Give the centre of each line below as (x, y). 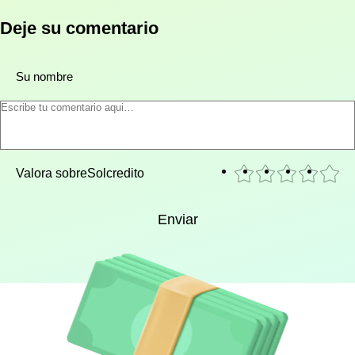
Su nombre (44, 77)
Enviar (177, 220)
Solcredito (116, 174)
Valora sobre (52, 174)
